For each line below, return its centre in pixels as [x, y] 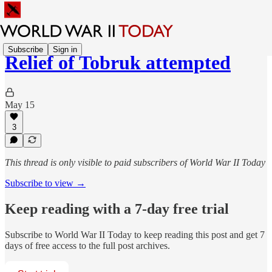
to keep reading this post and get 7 [198, 234]
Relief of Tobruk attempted [118, 63]
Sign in [65, 49]
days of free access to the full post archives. [87, 245]
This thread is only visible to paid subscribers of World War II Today [135, 162]
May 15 [20, 104]
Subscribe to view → [45, 183]
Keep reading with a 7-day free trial [117, 209]
